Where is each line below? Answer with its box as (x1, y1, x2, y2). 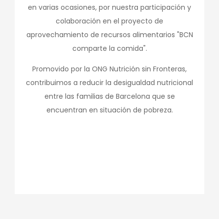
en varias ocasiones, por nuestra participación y (28, 2, 191, 13)
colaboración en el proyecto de (56, 16, 163, 26)
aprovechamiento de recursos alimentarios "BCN (26, 30, 193, 40)
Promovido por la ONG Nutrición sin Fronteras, (32, 64, 187, 74)
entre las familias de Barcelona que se (44, 91, 175, 102)
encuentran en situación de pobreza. (46, 105, 173, 115)
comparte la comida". (72, 44, 147, 54)
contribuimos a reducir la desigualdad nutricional (26, 78, 193, 88)
